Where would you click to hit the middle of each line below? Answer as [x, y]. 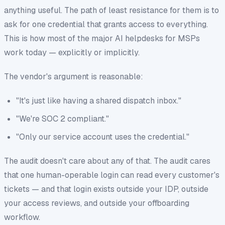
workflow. [22, 217]
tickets [17, 189]
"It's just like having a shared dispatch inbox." [99, 100]
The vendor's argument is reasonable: [74, 76]
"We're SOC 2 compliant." [63, 119]
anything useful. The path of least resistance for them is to [111, 10]
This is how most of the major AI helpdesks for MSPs [102, 38]
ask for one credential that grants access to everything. [106, 24]
